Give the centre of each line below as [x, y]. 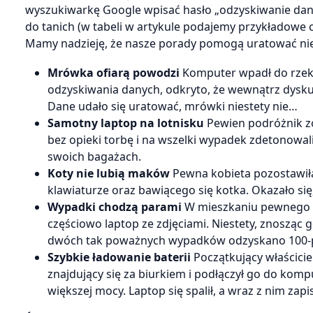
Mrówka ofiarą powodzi [115, 73]
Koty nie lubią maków [109, 174]
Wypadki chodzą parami [115, 207]
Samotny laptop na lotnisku [126, 123]
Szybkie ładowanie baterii [119, 257]
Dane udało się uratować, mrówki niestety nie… [173, 107]
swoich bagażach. [94, 157]
